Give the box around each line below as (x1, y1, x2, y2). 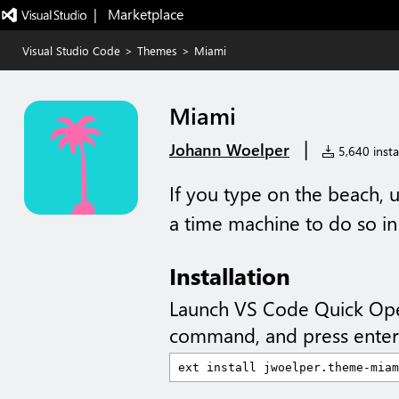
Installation (169, 260, 290, 290)
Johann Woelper (169, 139, 289, 160)
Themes (137, 43, 177, 58)
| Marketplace (93, 4, 183, 23)
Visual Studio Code (22, 43, 120, 58)
